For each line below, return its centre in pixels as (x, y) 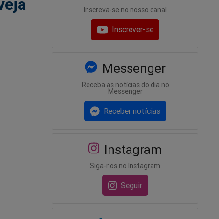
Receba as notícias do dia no (125, 84)
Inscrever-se (133, 30)
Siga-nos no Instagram (125, 165)
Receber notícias (132, 111)
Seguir (132, 186)
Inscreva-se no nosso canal (125, 10)
